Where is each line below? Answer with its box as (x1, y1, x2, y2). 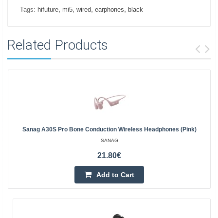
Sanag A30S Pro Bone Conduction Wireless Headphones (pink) (22, 126, 197, 133)
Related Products (7, 37, 108, 53)
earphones (95, 6, 124, 13)
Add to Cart (96, 171, 134, 179)
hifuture (37, 6, 58, 13)
